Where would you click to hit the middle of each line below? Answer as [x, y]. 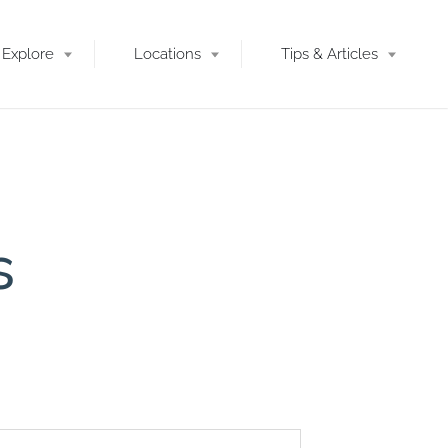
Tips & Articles [329, 53]
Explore [28, 53]
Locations [167, 53]
